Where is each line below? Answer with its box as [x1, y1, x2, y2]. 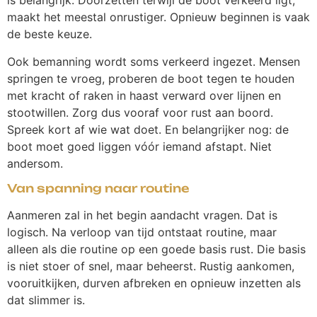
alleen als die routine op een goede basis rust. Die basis [7, 241, 306, 256]
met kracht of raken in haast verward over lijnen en [7, 88, 281, 103]
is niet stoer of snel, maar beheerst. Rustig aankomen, [7, 258, 294, 273]
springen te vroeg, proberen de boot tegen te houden [7, 71, 294, 86]
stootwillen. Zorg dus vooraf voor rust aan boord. [7, 105, 273, 120]
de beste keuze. [7, 27, 92, 42]
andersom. [7, 156, 63, 171]
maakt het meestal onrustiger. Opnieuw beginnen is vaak [7, 10, 310, 25]
